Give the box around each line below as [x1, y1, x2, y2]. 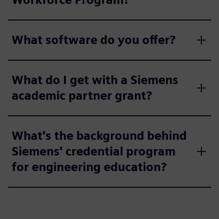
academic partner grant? [12, 88, 152, 103]
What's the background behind [12, 128, 187, 143]
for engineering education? [12, 159, 167, 174]
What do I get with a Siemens [12, 72, 178, 87]
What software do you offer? [12, 32, 175, 47]
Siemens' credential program [12, 144, 175, 158]
